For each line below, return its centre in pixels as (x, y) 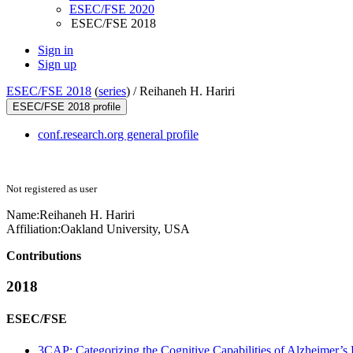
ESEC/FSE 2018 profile (67, 107)
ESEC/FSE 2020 (112, 9)
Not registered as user (52, 189)
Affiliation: (33, 229)
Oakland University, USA (125, 229)
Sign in (56, 50)
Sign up (57, 65)
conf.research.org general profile (118, 135)
